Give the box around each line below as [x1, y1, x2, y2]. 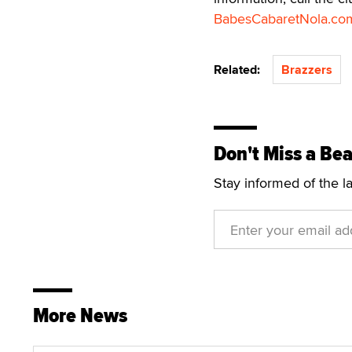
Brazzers [281, 60, 332, 79]
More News [33, 300, 127, 331]
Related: [214, 60, 266, 79]
